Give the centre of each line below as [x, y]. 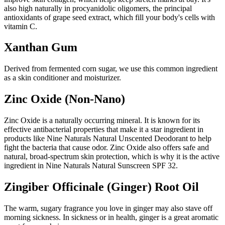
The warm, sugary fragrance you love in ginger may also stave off [108, 208]
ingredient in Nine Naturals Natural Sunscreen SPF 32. [91, 166]
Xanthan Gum [41, 47]
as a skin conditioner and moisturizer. [63, 78]
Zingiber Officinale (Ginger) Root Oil [101, 187]
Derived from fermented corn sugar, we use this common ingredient [111, 69]
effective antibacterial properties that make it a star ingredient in [104, 130]
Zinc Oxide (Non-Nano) [65, 99]
